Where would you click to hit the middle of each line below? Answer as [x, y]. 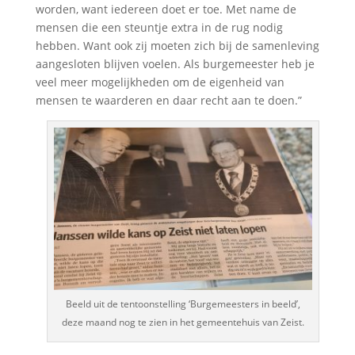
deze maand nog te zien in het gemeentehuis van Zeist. [183, 322]
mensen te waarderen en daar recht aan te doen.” [168, 100]
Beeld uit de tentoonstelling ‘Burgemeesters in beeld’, [183, 303]
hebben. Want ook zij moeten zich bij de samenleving [177, 45]
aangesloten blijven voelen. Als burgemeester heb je [175, 63]
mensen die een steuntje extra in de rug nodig [159, 27]
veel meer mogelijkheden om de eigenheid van [160, 82]
